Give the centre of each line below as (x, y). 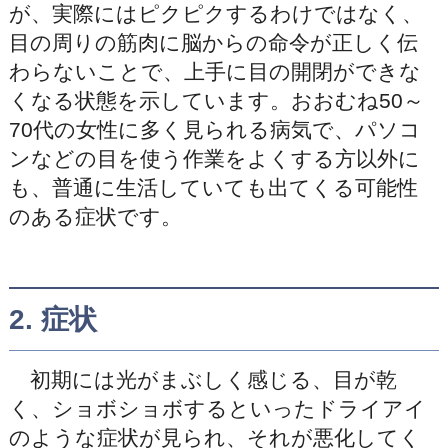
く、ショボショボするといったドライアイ (217, 409)
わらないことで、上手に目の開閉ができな (214, 72)
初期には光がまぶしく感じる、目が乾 (202, 380)
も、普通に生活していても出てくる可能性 (213, 188)
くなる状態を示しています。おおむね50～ (216, 101)
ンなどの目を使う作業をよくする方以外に (214, 159)
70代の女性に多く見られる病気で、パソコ (214, 130)
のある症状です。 (95, 217)
